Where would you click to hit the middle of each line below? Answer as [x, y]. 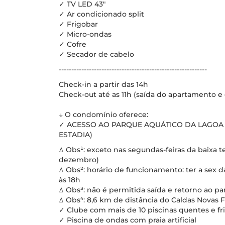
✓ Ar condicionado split [101, 14]
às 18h [70, 180]
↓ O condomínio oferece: [103, 115]
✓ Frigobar [78, 24]
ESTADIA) [76, 135]
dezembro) [79, 160]
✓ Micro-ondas [85, 34]
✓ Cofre [73, 44]
